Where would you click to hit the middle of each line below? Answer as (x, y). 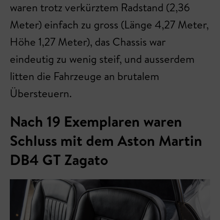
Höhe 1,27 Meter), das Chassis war (88, 42)
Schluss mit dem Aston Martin (106, 140)
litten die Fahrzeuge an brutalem (84, 76)
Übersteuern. (41, 93)
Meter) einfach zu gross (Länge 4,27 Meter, (109, 25)
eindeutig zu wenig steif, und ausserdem (102, 59)
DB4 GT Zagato (59, 160)
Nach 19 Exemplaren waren (96, 121)
